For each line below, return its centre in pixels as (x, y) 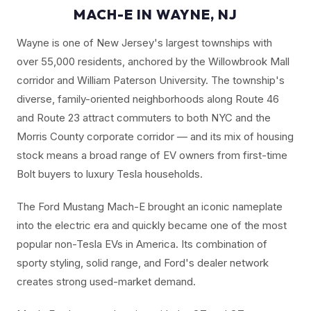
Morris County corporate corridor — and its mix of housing (155, 136)
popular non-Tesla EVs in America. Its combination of (142, 244)
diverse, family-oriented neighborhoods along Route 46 (148, 99)
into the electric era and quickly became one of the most (152, 225)
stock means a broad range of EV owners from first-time (152, 155)
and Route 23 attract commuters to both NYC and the (144, 117)
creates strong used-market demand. (106, 281)
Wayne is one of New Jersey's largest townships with (144, 42)
